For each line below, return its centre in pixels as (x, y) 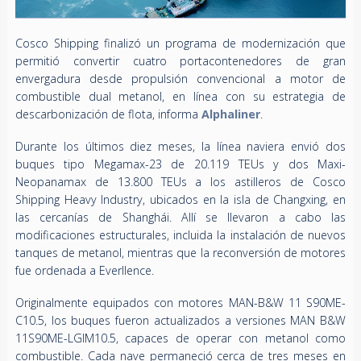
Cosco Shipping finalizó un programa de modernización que (180, 44)
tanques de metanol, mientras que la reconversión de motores (180, 253)
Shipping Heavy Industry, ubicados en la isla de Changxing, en (180, 200)
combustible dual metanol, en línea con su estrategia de (180, 97)
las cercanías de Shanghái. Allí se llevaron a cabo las (180, 218)
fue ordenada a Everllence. (84, 271)
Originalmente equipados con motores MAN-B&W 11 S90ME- (180, 303)
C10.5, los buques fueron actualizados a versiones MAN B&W (180, 321)
